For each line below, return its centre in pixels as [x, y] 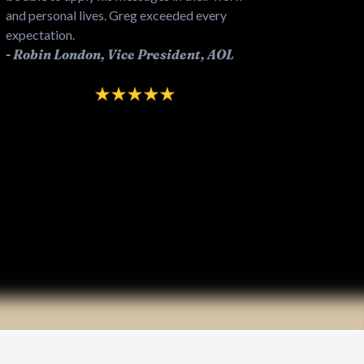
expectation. [40, 34]
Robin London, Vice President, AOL [123, 54]
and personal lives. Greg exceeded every [116, 15]
